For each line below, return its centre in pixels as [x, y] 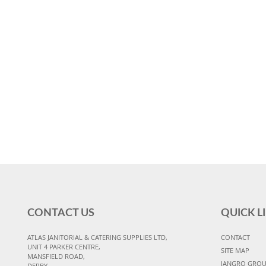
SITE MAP [235, 251]
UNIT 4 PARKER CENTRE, [64, 247]
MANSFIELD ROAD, [56, 256]
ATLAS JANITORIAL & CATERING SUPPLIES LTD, [97, 237]
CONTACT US [61, 213]
